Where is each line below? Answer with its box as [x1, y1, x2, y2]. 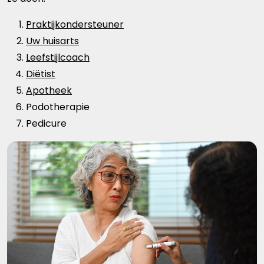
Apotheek [26, 83, 72, 97]
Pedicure [26, 116, 67, 130]
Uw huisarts [26, 34, 79, 48]
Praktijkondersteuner [26, 17, 124, 31]
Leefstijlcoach [26, 50, 90, 64]
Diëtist [26, 67, 55, 81]
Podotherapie [26, 100, 90, 114]
